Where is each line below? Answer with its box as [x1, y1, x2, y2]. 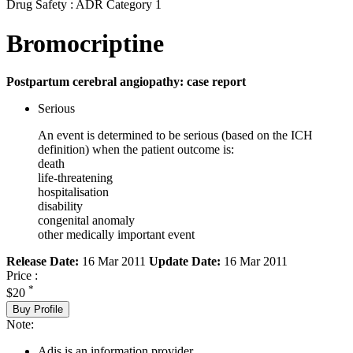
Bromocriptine [6, 28, 164, 58]
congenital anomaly [38, 214, 135, 228]
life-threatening [38, 171, 113, 185]
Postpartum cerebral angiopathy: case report [6, 75, 246, 89]
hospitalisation [38, 185, 109, 199]
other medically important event [38, 228, 195, 242]
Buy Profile [13, 303, 63, 315]
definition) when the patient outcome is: [38, 143, 234, 157]
